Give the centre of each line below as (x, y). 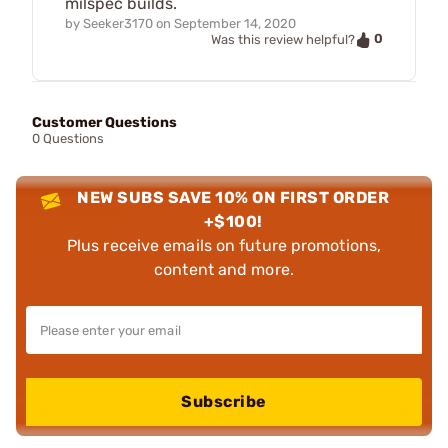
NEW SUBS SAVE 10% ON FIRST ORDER (233, 197)
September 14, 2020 (235, 23)
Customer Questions (104, 122)
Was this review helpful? (283, 39)
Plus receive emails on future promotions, (224, 245)
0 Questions (68, 138)
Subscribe (224, 401)
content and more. (224, 269)
